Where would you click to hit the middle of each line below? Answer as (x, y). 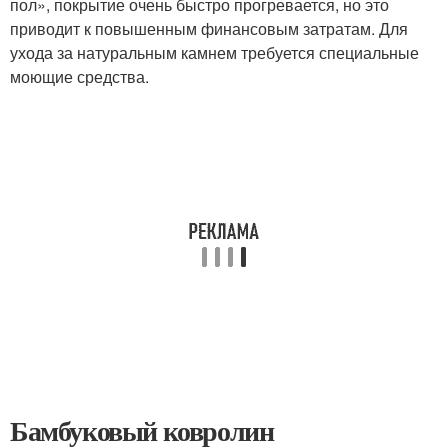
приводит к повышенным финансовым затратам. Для (209, 28)
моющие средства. (79, 76)
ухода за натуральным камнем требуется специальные (214, 52)
